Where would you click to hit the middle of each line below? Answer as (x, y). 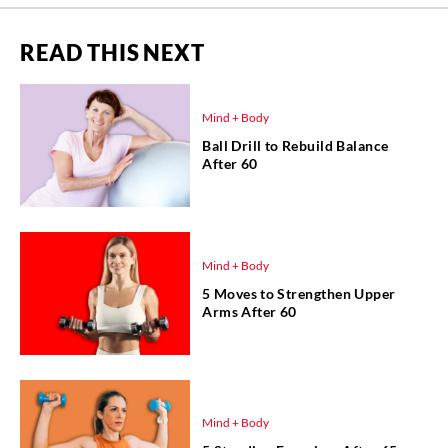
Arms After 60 (249, 311)
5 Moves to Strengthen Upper (299, 293)
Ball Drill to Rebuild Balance (295, 145)
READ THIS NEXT (112, 53)
